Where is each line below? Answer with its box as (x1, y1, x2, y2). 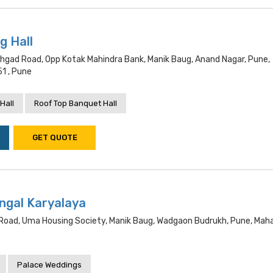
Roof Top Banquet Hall (34, 99, 117, 108)
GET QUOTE (32, 133, 77, 142)
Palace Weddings (17, 260, 82, 269)
